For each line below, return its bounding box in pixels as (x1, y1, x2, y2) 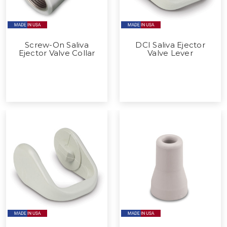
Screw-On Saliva (25, 40, 89, 50)
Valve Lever (147, 48, 193, 58)
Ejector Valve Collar (18, 48, 95, 58)
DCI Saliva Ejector (135, 40, 205, 50)
